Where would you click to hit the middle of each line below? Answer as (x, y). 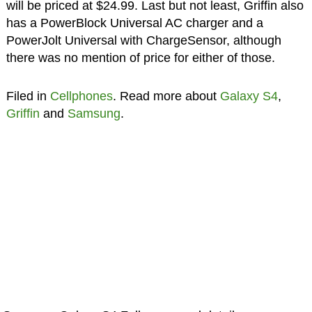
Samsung (94, 113)
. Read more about (166, 96)
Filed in (28, 96)
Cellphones (81, 96)
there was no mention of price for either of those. (140, 57)
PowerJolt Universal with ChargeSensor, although (143, 40)
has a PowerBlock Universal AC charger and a (134, 23)
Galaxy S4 (249, 96)
